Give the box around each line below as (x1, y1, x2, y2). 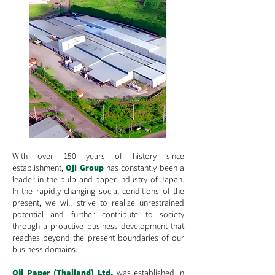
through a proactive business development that (12, 220, 184, 231)
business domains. (12, 244, 77, 255)
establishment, (12, 162, 66, 173)
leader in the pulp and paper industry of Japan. (12, 174, 184, 185)
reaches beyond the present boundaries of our (12, 232, 184, 243)
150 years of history (63, 150, 157, 161)
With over (12, 150, 64, 161)
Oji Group (66, 162, 104, 173)
